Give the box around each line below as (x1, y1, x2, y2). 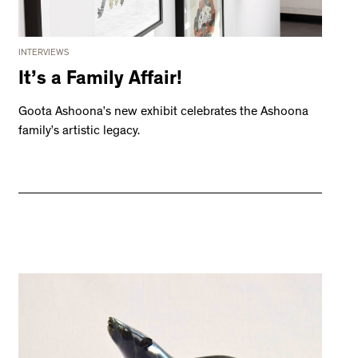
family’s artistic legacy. (18, 125, 141, 139)
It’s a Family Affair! (18, 71, 183, 91)
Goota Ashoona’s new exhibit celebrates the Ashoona (18, 106, 309, 120)
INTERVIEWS (18, 49, 70, 59)
